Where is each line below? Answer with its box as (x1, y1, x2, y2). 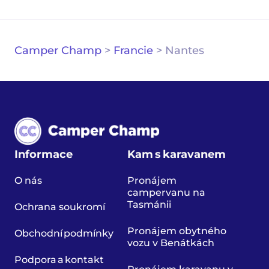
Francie (113, 44, 153, 57)
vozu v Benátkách (127, 237, 214, 249)
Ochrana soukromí (14, 201, 105, 213)
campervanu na (127, 187, 205, 198)
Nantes (165, 44, 204, 57)
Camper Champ (14, 44, 101, 57)
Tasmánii (127, 199, 171, 210)
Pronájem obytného (127, 225, 226, 237)
